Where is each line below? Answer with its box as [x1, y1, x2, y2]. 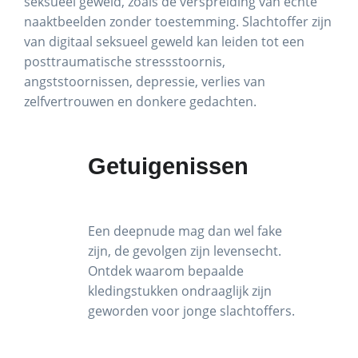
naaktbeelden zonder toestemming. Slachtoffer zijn [24, 13, 332, 30]
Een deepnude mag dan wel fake [88, 222, 282, 240]
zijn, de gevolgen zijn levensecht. [88, 242, 281, 260]
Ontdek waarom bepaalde [88, 262, 244, 280]
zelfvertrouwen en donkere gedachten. [24, 93, 257, 110]
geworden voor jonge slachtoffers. [88, 302, 298, 320]
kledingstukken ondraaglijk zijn [88, 282, 272, 300]
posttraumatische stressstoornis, [24, 53, 225, 70]
